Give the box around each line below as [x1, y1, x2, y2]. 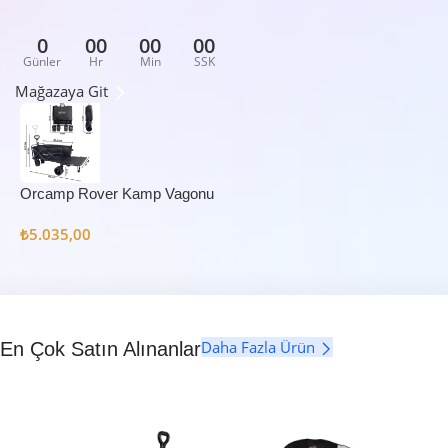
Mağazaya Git [15, 80, 112, 101]
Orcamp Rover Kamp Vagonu [20, 184, 214, 202]
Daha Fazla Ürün [201, 336, 319, 357]
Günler [23, 52, 61, 70]
